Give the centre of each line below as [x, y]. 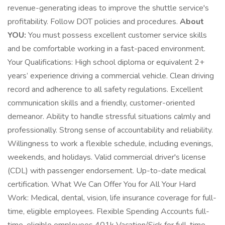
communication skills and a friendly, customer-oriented [101, 103]
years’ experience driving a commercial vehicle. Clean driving [111, 76]
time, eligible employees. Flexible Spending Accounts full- [108, 211]
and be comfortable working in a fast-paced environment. [106, 49]
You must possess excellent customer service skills [117, 35]
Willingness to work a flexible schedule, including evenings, [110, 144]
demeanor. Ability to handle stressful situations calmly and [109, 117]
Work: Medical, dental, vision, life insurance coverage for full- [112, 198]
